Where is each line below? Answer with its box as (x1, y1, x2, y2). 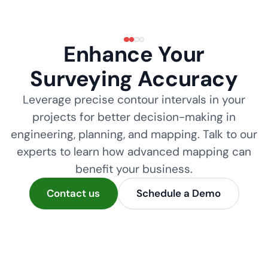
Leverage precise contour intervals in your (23, 92, 245, 107)
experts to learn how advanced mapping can (17, 144, 251, 159)
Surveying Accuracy (30, 65, 238, 93)
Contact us (47, 186, 100, 200)
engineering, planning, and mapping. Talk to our (11, 127, 257, 142)
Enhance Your (63, 40, 205, 68)
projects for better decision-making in (32, 109, 236, 124)
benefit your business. (75, 162, 193, 176)
